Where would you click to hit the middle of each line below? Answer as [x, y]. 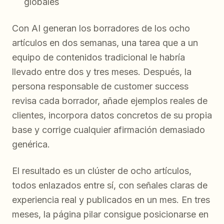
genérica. [31, 144]
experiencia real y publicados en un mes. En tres [111, 199]
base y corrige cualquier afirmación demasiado [108, 129]
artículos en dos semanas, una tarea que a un [105, 42]
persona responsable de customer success [100, 86]
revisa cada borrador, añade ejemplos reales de [110, 100]
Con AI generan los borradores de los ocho [101, 28]
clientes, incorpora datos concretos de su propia [112, 115]
